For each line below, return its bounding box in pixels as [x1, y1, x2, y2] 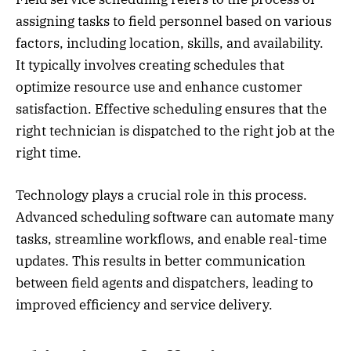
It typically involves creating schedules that [16, 56, 284, 74]
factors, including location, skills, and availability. [16, 34, 324, 52]
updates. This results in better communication [16, 252, 306, 270]
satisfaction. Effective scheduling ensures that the [16, 100, 327, 118]
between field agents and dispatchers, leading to [16, 274, 313, 292]
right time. [16, 144, 81, 162]
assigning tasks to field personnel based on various [16, 13, 331, 31]
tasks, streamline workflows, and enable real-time [16, 230, 327, 248]
